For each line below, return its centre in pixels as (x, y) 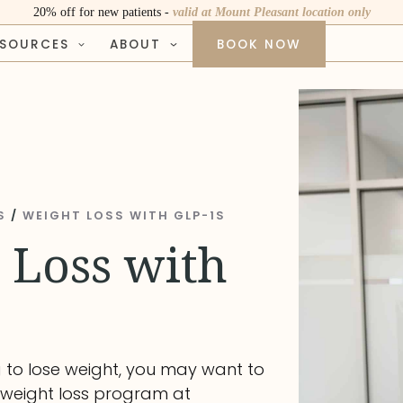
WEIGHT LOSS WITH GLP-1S (125, 216)
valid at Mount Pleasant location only (271, 12)
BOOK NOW (259, 45)
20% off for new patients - (103, 12)
